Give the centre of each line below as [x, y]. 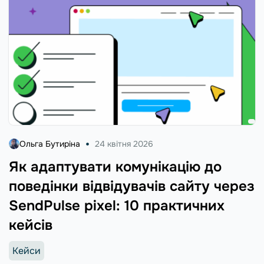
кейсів [31, 225]
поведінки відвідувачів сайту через [132, 186]
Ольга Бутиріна [50, 143]
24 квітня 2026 [124, 143]
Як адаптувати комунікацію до [115, 166]
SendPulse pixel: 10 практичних [117, 205]
